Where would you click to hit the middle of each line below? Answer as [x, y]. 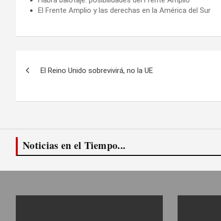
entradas [46, 100]
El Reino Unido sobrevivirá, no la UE [97, 70]
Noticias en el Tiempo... [74, 145]
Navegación [57, 60]
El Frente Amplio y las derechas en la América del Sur [124, 10]
